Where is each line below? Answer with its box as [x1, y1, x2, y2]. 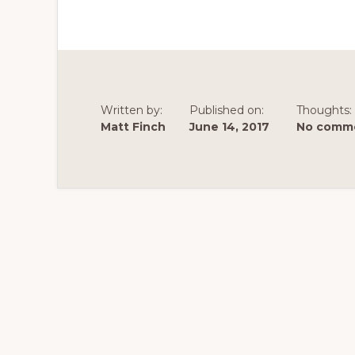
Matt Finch [101, 120, 166, 134]
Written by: [101, 103, 162, 117]
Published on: [189, 103, 264, 117]
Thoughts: [296, 103, 352, 117]
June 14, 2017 [189, 120, 269, 134]
